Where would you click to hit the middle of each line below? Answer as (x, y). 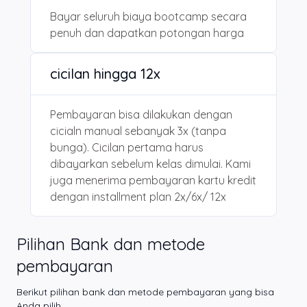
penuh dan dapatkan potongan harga (147, 33)
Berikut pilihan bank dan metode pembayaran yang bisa (145, 292)
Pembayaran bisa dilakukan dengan (141, 114)
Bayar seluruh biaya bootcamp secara (148, 16)
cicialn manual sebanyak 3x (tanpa (138, 131)
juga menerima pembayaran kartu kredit (153, 180)
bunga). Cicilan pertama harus (127, 147)
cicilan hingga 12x (105, 73)
